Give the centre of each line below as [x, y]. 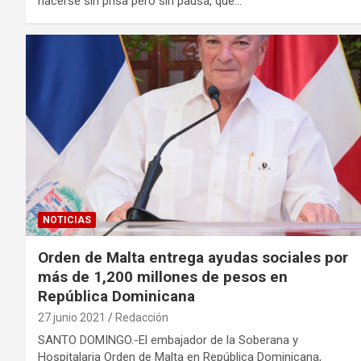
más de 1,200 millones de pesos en [163, 277]
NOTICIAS [67, 220]
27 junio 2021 [72, 318]
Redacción [142, 318]
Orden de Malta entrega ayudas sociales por [193, 258]
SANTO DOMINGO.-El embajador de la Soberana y [168, 340]
